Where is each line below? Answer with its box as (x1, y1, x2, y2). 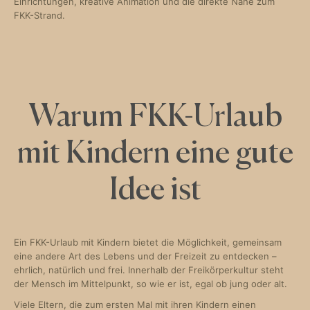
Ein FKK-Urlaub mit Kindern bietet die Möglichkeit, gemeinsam (14, 237, 282, 248)
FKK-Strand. (14, 10, 65, 21)
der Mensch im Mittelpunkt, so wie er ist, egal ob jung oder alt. (14, 278, 287, 289)
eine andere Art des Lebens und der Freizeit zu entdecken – (14, 250, 277, 262)
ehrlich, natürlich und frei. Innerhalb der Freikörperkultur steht (14, 264, 284, 275)
